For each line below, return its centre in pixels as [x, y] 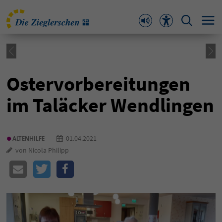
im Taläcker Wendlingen [110, 105]
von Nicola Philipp [41, 150]
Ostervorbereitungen [98, 84]
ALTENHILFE [28, 138]
